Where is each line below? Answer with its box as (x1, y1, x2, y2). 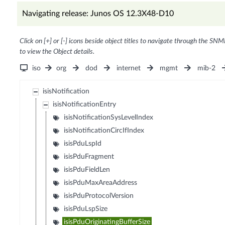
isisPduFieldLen (64, 166, 110, 174)
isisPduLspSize (64, 205, 108, 213)
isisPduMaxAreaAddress (64, 179, 138, 187)
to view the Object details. (19, 48, 94, 56)
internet (117, 65, 141, 72)
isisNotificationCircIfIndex (64, 127, 145, 135)
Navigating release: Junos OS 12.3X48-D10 (22, 10, 174, 18)
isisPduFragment (64, 153, 115, 161)
